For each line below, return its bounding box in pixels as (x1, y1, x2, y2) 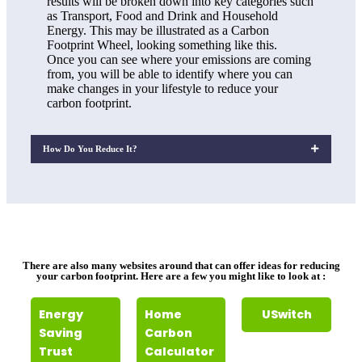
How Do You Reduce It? (43, 144, 137, 154)
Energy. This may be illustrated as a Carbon (47, 23, 269, 37)
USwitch (261, 305, 312, 322)
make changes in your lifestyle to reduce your (47, 82, 278, 95)
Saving (39, 324, 82, 341)
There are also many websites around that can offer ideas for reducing (22, 259, 340, 271)
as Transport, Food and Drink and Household (47, 9, 278, 23)
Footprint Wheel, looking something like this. (47, 38, 277, 52)
